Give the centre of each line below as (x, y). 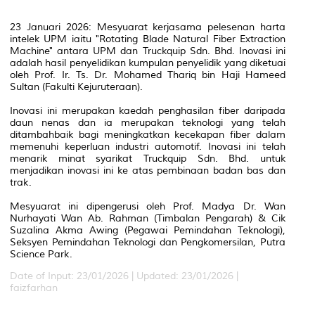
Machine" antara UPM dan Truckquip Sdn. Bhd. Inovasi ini (148, 51)
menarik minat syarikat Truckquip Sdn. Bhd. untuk (148, 158)
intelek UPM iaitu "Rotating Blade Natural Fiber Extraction (148, 39)
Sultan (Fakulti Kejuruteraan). (76, 86)
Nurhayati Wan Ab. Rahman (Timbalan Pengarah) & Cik (148, 218)
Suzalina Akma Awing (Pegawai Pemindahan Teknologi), (148, 230)
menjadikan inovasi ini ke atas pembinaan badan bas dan (148, 170)
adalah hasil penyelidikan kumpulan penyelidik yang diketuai (148, 63)
